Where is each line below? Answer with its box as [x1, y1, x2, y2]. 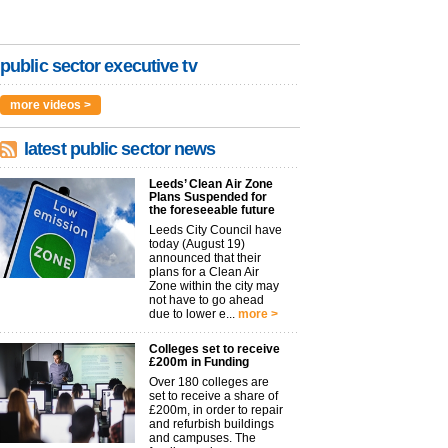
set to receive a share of [149, 389, 278, 403]
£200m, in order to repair [149, 403, 283, 417]
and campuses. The [149, 431, 256, 445]
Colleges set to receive [149, 342, 280, 356]
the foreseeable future [149, 203, 275, 217]
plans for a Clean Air [149, 265, 259, 279]
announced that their [149, 251, 261, 265]
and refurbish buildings [149, 417, 274, 431]
